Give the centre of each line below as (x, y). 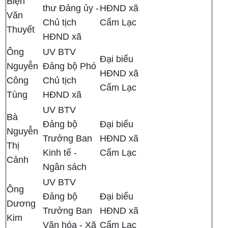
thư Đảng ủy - (71, 8)
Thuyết (22, 30)
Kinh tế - (60, 153)
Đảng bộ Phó (70, 66)
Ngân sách (65, 167)
